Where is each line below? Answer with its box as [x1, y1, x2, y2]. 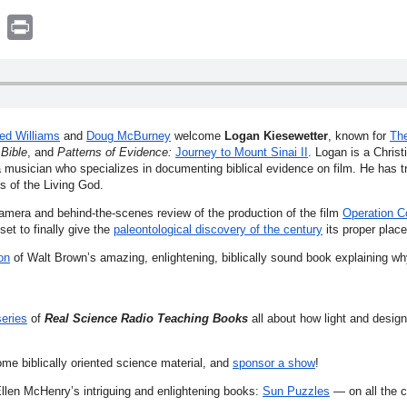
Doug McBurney [86, 128, 171, 143]
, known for [328, 128, 390, 143]
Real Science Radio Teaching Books [45, 311, 248, 325]
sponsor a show [233, 355, 315, 370]
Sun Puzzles [263, 383, 330, 398]
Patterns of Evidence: [57, 144, 172, 159]
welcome [171, 128, 224, 143]
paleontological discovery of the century [114, 222, 323, 236]
